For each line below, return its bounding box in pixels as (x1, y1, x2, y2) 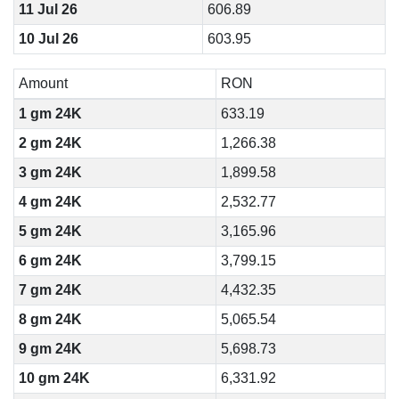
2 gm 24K (18, 135, 82, 151)
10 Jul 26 (18, 31, 78, 46)
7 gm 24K (18, 282, 82, 297)
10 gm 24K (18, 370, 90, 386)
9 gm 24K (18, 341, 82, 356)
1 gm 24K (18, 106, 82, 121)
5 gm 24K (18, 224, 82, 239)
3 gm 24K (18, 165, 82, 180)
